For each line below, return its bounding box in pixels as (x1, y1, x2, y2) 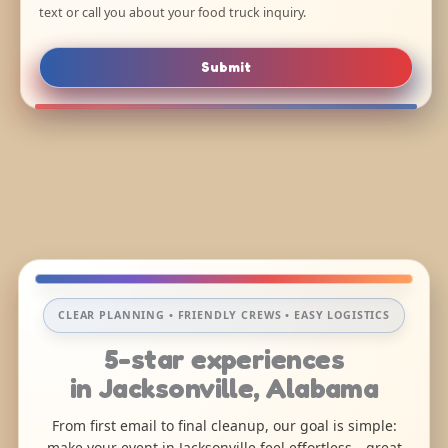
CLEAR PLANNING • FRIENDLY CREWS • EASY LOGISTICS (58, 308, 390, 323)
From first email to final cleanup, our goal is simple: (51, 416, 397, 436)
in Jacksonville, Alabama (69, 371, 379, 406)
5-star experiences (104, 342, 344, 377)
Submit (201, 59, 252, 76)
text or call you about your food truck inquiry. (39, 4, 306, 22)
